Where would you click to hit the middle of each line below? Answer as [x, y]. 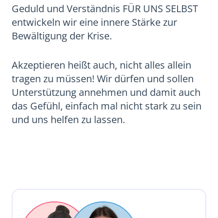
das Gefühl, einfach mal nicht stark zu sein [107, 106]
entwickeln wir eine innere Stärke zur [94, 22]
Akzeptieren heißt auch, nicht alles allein [101, 65]
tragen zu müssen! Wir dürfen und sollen [103, 79]
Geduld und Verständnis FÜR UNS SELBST [105, 9]
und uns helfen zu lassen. [68, 119]
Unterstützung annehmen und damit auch [106, 92]
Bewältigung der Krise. [62, 36]
